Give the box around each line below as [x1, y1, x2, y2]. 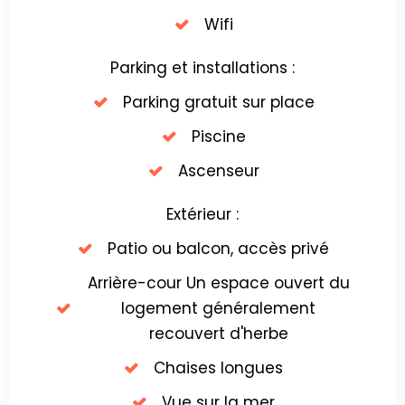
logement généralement [121, 297, 316, 320]
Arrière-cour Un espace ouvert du [87, 272, 350, 295]
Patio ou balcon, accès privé [108, 238, 329, 260]
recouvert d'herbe [148, 323, 288, 345]
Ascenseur [177, 160, 259, 183]
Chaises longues [154, 357, 283, 380]
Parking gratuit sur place [122, 91, 315, 114]
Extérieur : [166, 203, 239, 226]
